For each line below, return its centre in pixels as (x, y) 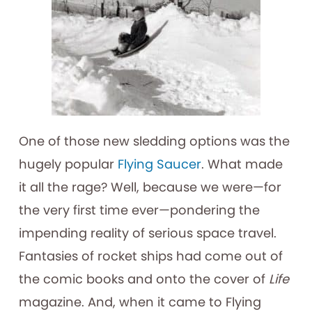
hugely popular (68, 164)
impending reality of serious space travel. (147, 233)
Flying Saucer (159, 164)
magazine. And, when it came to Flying (140, 302)
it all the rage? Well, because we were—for (150, 187)
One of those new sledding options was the (154, 141)
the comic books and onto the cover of (143, 279)
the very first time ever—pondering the (139, 210)
